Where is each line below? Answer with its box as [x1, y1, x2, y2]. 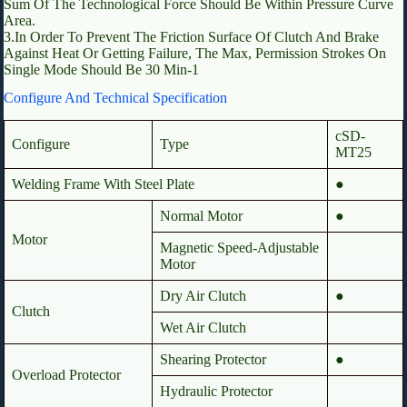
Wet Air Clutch [160, 320, 246, 336]
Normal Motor [160, 208, 243, 224]
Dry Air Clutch [160, 288, 246, 304]
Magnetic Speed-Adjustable [160, 240, 319, 256]
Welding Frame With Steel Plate [12, 176, 194, 193]
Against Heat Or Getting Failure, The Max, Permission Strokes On [4, 45, 386, 62]
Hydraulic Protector [160, 383, 273, 400]
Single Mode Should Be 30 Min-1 [4, 62, 199, 78]
